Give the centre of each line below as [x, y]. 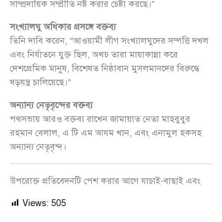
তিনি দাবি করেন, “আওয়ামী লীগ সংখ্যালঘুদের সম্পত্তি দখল [109, 40]
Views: [35, 203]
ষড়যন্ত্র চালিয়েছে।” [40, 82]
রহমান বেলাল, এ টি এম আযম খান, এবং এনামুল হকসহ [106, 133]
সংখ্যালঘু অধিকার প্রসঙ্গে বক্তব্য [63, 27]
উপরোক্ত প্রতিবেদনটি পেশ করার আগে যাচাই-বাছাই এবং [105, 181]
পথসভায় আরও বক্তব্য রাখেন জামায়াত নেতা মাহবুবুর [100, 119]
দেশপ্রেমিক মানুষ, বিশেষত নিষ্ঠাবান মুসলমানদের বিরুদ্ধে [105, 68]
